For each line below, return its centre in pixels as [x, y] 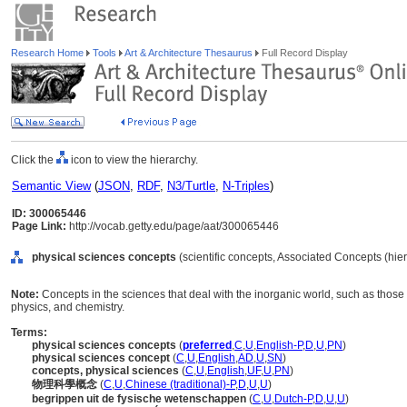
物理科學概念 [65, 384]
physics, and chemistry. [68, 307]
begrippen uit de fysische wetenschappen [139, 399]
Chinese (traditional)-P [180, 384]
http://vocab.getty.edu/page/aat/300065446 [173, 226]
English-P [279, 345]
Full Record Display [303, 53]
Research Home [49, 53]
